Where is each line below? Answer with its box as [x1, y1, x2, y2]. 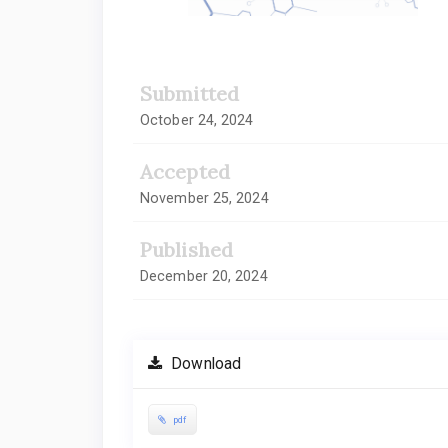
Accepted [140, 158, 230, 184]
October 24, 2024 [140, 111, 254, 128]
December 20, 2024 [140, 267, 268, 284]
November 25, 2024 [140, 189, 269, 206]
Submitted [140, 80, 239, 106]
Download [167, 354, 242, 373]
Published [140, 236, 233, 262]
